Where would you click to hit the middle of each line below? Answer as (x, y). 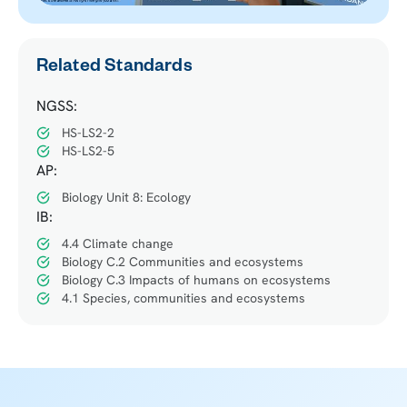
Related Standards (114, 69)
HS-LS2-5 (88, 151)
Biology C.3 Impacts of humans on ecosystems (196, 279)
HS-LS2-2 (88, 133)
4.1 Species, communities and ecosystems (183, 298)
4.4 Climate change (117, 243)
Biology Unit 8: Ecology (126, 197)
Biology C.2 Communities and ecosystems (182, 261)
